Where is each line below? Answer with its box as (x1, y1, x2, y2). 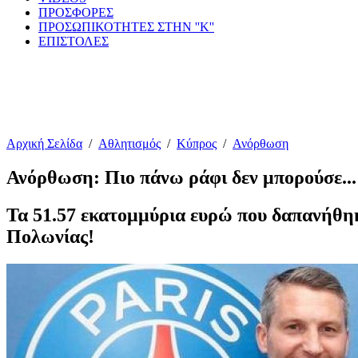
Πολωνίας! (6, 225, 94, 247)
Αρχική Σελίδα (6, 137, 82, 150)
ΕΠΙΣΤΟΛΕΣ (38, 34, 109, 48)
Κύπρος (177, 137, 217, 150)
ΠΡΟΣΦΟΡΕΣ (38, 6, 113, 19)
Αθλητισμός (98, 137, 161, 150)
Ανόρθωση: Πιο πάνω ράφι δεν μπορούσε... (6, 166, 356, 188)
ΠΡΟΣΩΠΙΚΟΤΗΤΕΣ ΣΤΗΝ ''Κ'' (38, 20, 214, 34)
